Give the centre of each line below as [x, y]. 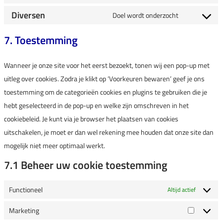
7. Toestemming [41, 40]
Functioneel [26, 190]
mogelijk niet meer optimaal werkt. [55, 145]
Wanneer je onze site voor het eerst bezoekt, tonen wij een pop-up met [107, 65]
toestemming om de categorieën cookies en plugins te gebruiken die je [106, 92]
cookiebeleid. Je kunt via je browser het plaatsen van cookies [91, 119]
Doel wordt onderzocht [145, 15]
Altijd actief [182, 190]
